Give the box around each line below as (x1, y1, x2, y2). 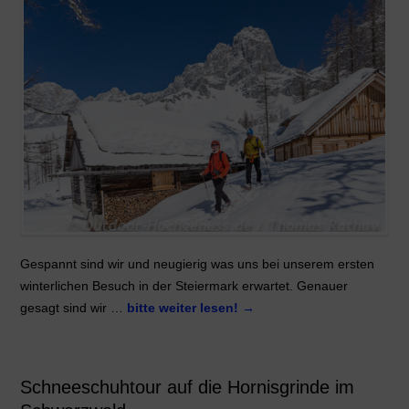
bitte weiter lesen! (126, 300, 242, 316)
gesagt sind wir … (19, 300, 127, 316)
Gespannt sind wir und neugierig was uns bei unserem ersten (19, 257, 374, 272)
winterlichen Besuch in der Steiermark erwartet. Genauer (19, 278, 348, 294)
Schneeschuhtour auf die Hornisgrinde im (19, 377, 354, 398)
